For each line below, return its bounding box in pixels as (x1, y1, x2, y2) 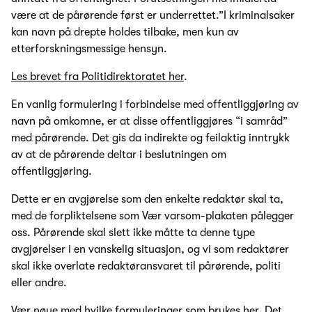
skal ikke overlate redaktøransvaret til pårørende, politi (11, 259, 281, 272)
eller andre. (11, 276, 67, 289)
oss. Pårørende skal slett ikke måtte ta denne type (11, 226, 255, 239)
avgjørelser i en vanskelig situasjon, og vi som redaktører (11, 242, 289, 256)
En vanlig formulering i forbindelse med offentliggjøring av (11, 97, 299, 111)
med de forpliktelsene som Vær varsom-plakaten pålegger (11, 209, 294, 222)
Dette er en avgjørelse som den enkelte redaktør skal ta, (11, 192, 283, 205)
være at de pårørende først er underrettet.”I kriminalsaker (11, 8, 295, 22)
